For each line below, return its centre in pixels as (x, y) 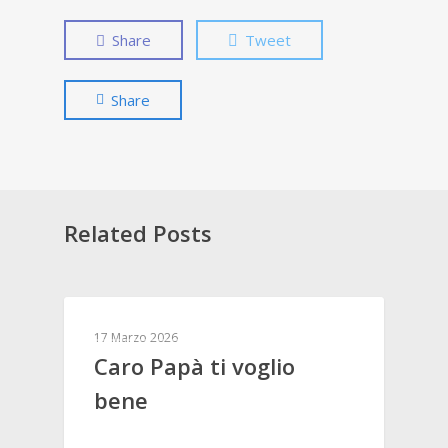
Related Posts (138, 233)
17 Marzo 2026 (136, 338)
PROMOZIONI (137, 329)
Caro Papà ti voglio (194, 366)
